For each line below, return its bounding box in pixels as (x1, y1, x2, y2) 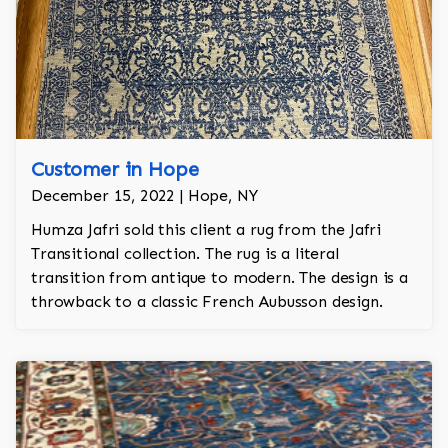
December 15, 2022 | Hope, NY (31, 186, 258, 206)
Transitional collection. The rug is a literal (31, 244, 339, 264)
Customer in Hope (31, 157, 199, 182)
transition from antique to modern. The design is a (31, 268, 408, 288)
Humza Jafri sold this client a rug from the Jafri (31, 220, 382, 240)
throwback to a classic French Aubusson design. (31, 292, 383, 312)
